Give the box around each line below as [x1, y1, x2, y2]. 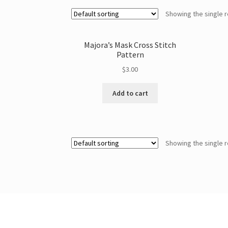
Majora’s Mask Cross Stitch [84, 39, 177, 50]
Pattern [116, 49, 144, 60]
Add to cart [112, 89, 148, 98]
